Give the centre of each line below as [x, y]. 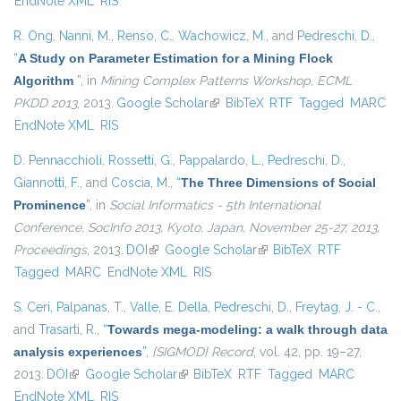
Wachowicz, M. [222, 36]
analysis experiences [78, 352]
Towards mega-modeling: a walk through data [247, 330]
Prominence [50, 205]
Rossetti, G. [141, 161]
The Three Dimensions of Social [278, 183]
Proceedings [50, 250]
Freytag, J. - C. [337, 307]
